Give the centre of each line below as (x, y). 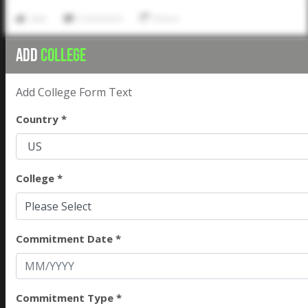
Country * (41, 119)
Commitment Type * (69, 298)
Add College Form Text (75, 92)
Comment (100, 18)
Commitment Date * (68, 239)
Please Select (58, 207)
